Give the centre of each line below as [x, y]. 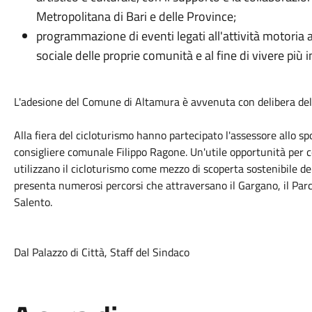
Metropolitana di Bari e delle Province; [137, 16]
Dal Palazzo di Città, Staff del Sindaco [101, 252]
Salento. [33, 202]
